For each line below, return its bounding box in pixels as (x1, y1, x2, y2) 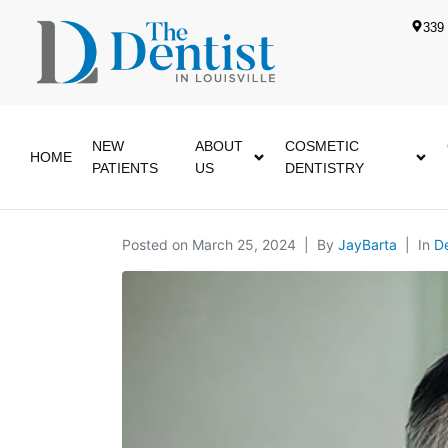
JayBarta (338, 236, 397, 254)
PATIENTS (92, 160, 158, 177)
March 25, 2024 (192, 236, 296, 254)
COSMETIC (284, 138, 359, 155)
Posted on (122, 236, 192, 254)
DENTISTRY (284, 160, 364, 177)
